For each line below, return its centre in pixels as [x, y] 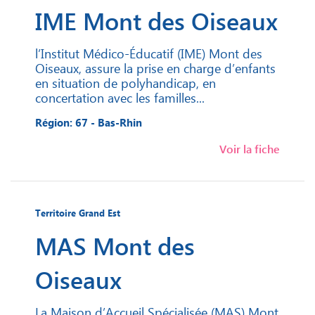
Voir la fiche [250, 149]
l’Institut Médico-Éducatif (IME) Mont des [149, 53]
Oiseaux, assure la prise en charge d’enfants [155, 68]
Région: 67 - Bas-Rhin [89, 123]
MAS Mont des [115, 246]
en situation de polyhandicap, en [126, 83]
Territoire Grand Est [78, 213]
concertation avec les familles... [120, 98]
